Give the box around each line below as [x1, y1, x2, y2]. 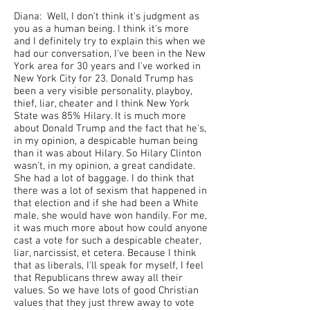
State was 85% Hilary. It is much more [14, 110, 186, 122]
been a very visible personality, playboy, [14, 85, 192, 98]
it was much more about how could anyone [14, 222, 208, 235]
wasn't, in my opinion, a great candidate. [14, 160, 195, 172]
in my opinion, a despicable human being [14, 135, 198, 147]
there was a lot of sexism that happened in [14, 185, 207, 197]
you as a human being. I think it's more [14, 23, 189, 35]
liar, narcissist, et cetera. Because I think [14, 247, 197, 259]
